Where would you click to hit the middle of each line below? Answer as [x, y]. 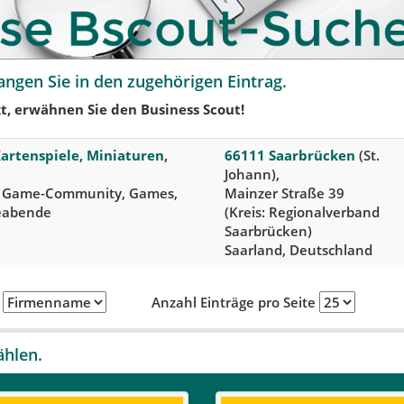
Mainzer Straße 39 [285, 193]
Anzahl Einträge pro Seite [235, 302]
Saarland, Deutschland [298, 249]
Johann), [252, 174]
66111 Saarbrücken [290, 155]
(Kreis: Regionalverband [302, 211]
